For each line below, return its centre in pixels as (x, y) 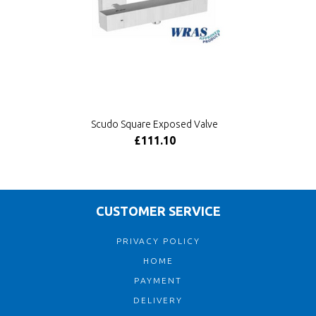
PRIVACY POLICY (158, 241)
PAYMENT (158, 280)
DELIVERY (158, 300)
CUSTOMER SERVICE (158, 211)
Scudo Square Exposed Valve (154, 124)
